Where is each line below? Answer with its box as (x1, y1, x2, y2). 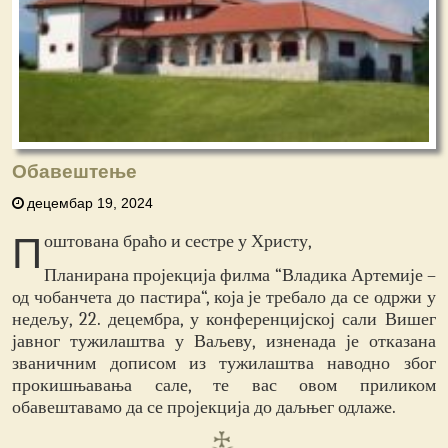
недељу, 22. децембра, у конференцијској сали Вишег (12, 308, 436, 330)
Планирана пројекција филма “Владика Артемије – (44, 264, 436, 286)
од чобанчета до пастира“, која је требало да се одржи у (12, 286, 436, 308)
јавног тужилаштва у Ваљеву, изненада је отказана (12, 330, 436, 352)
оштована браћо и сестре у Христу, (44, 230, 313, 252)
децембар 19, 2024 (27, 194, 154, 211)
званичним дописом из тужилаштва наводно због (12, 352, 436, 374)
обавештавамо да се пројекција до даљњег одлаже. (12, 396, 397, 418)
